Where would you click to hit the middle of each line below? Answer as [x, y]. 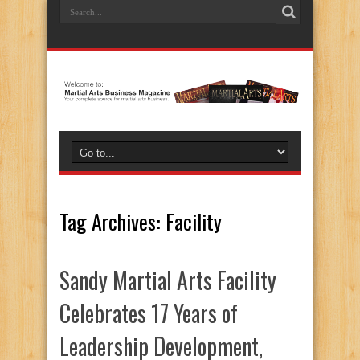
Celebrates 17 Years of [149, 313]
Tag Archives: [112, 221]
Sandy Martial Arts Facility [168, 280]
